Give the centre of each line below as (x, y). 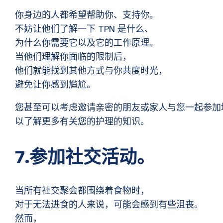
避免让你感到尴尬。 (55, 85)
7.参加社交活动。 (85, 158)
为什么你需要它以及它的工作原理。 (87, 43)
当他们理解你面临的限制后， (73, 57)
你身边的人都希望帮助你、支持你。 (87, 15)
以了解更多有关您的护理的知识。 (82, 122)
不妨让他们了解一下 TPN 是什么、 (84, 29)
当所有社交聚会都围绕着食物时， (82, 191)
